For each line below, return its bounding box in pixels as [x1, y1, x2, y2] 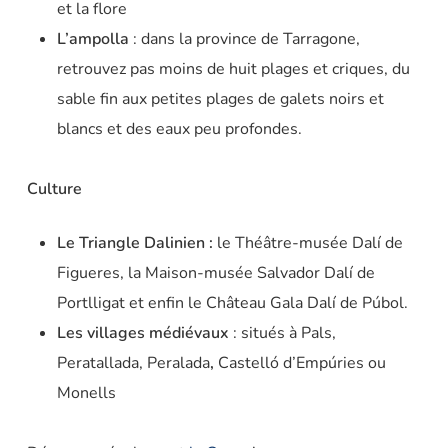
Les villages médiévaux [56, 322, 229, 345]
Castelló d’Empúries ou [217, 352, 386, 375]
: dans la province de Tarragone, [128, 28, 360, 51]
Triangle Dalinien [78, 232, 205, 255]
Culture [26, 178, 86, 201]
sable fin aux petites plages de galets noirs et [56, 88, 384, 111]
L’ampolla [56, 28, 129, 51]
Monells [56, 382, 116, 405]
